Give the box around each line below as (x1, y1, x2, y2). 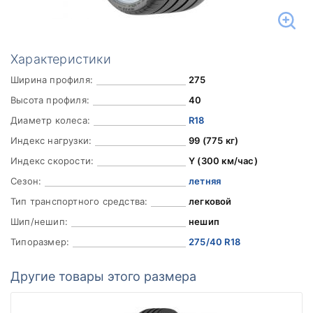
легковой (188, 196, 232, 207)
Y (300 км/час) (188, 155, 258, 166)
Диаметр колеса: (10, 115, 90, 126)
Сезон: (10, 175, 42, 187)
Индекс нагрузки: (10, 135, 92, 146)
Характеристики (10, 52, 111, 66)
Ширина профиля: (10, 74, 93, 85)
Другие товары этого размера (10, 269, 196, 284)
